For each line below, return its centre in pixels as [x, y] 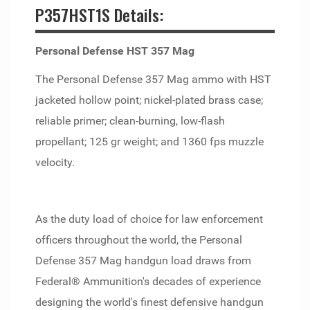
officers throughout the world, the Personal [139, 240]
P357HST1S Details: [99, 15]
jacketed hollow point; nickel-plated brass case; [149, 100]
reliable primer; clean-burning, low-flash [130, 121]
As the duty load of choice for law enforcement [149, 219]
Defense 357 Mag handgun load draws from [143, 261]
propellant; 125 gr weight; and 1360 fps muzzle [149, 142]
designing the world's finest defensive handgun [149, 302]
